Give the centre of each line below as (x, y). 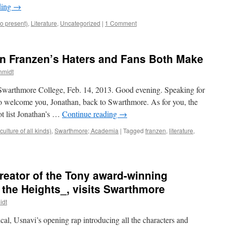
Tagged (133, 130)
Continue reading (91, 114)
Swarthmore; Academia (87, 130)
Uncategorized (80, 23)
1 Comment (121, 23)
